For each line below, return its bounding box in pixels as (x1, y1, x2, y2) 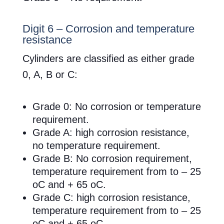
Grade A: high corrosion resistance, (32, 127, 189, 138)
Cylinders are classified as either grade (22, 53, 194, 64)
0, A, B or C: (22, 69, 77, 80)
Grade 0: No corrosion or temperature (32, 101, 201, 112)
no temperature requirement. (32, 140, 160, 151)
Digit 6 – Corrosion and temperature (22, 22, 194, 35)
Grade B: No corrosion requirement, (32, 153, 192, 164)
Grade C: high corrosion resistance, (32, 192, 190, 203)
